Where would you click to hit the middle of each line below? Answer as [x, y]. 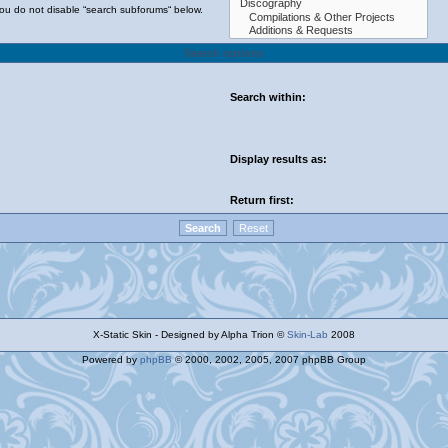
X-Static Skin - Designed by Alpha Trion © [190, 334]
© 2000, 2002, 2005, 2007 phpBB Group [269, 359]
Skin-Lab [307, 334]
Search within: [268, 97]
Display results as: [278, 159]
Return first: [262, 200]
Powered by [111, 359]
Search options [224, 53]
